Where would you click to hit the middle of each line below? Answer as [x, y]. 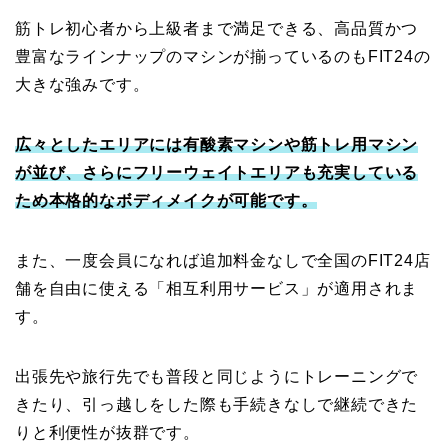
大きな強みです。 [82, 85]
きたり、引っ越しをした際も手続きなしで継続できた [217, 405]
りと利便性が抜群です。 [107, 433]
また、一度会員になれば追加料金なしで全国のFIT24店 [223, 261]
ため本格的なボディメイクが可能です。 [166, 201]
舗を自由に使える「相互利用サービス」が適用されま [217, 289]
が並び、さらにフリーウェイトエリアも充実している [217, 173]
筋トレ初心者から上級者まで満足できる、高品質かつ [217, 29]
